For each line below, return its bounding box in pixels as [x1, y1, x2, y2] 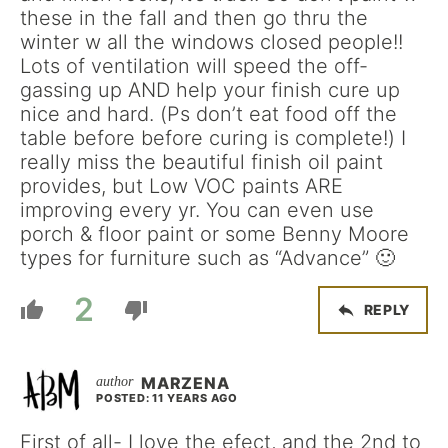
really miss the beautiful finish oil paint [20, 149, 383, 174]
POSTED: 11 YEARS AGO [96, 390, 238, 405]
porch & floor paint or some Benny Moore [20, 221, 409, 246]
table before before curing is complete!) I [20, 125, 406, 150]
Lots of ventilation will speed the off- [20, 53, 368, 78]
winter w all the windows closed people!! [20, 29, 403, 54]
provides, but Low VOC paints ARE [20, 173, 343, 198]
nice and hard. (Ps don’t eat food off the [20, 101, 397, 126]
